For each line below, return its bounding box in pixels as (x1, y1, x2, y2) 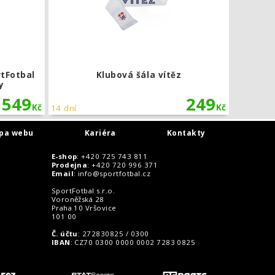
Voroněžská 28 (51, 194, 104, 204)
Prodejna (51, 160, 88, 169)
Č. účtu (51, 228, 78, 238)
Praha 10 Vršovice (51, 203, 117, 212)
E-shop (51, 151, 77, 161)
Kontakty (166, 127, 206, 138)
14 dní (50, 102, 77, 114)
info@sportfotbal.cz (77, 168, 151, 178)
